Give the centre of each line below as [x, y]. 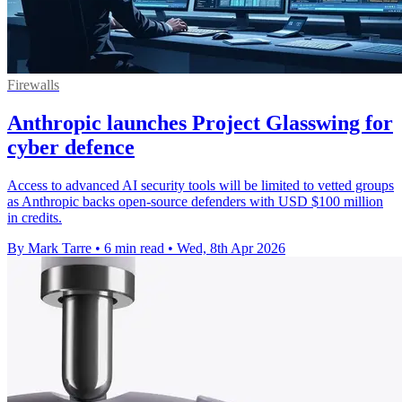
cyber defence [71, 147]
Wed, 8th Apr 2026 [231, 248]
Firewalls [33, 84]
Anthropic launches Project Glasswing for [200, 122]
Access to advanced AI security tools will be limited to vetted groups [201, 185]
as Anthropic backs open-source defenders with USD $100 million [195, 201]
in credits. [35, 217]
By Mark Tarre [49, 248]
